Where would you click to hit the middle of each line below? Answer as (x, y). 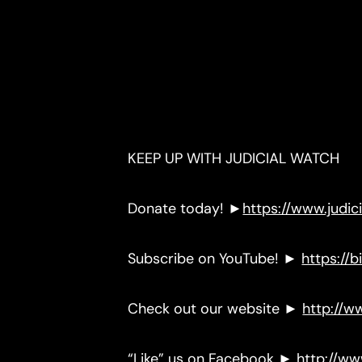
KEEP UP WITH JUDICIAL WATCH (234, 159)
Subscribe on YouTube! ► (215, 259)
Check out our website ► (215, 309)
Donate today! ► (185, 209)
